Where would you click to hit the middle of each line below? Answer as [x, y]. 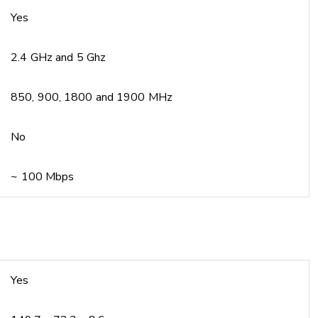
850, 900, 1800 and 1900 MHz [92, 97]
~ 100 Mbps [42, 177]
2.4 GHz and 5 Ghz [58, 57]
